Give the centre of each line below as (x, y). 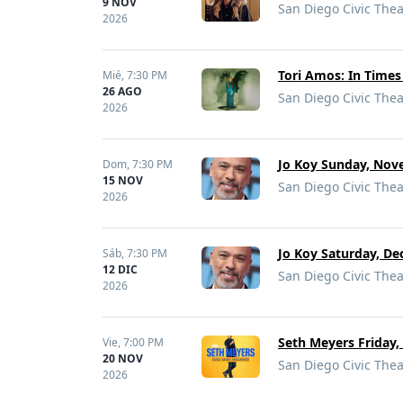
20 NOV (123, 358)
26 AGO (122, 91)
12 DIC (120, 269)
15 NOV (123, 180)
